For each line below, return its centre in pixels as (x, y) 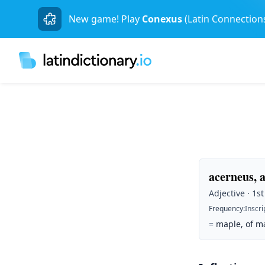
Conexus (162, 19)
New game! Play (104, 19)
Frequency (226, 209)
